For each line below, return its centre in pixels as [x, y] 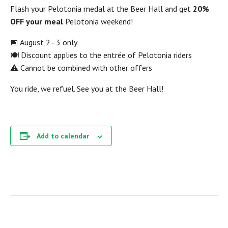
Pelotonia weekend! [98, 22]
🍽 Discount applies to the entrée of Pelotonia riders [101, 55]
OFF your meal [37, 22]
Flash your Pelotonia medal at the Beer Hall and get [102, 9]
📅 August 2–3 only [44, 42]
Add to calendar [63, 136]
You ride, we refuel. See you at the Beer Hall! [87, 89]
